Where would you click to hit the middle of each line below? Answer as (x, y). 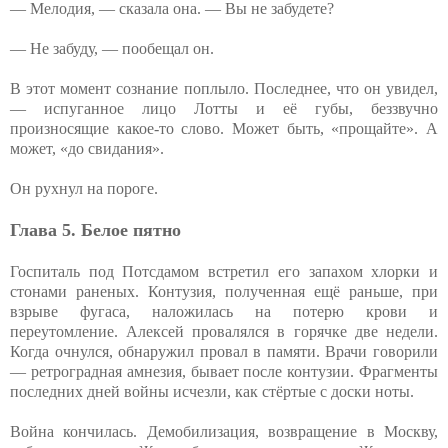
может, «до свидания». (87, 148)
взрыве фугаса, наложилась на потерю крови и (224, 311)
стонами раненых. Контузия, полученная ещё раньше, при (224, 291)
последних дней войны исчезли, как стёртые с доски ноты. (212, 391)
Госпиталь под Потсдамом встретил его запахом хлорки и (224, 271)
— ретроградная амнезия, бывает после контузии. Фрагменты (224, 371)
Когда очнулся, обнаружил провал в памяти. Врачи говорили (224, 351)
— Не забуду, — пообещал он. (112, 48)
